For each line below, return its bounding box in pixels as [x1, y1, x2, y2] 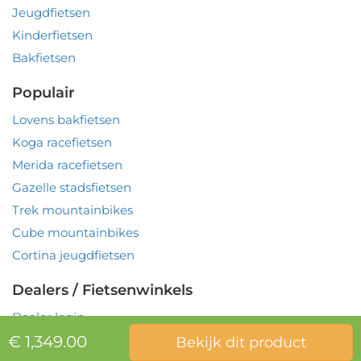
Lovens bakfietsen [12, 112, 120, 127]
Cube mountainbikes [12, 225, 139, 240]
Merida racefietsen [12, 157, 122, 172]
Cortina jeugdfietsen [12, 247, 135, 263]
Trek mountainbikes [12, 202, 133, 218]
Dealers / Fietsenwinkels [12, 281, 193, 299]
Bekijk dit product [176, 334, 306, 351]
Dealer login [12, 309, 85, 325]
